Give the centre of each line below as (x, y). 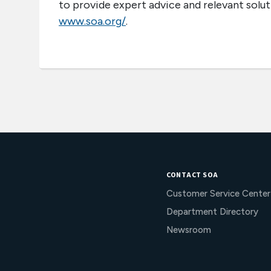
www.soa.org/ (92, 21)
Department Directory (212, 212)
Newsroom (188, 230)
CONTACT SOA (192, 175)
